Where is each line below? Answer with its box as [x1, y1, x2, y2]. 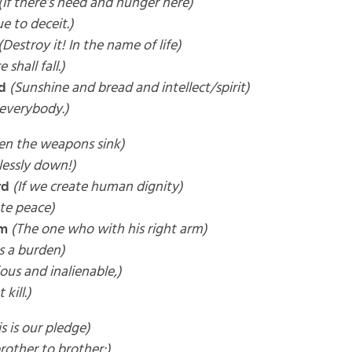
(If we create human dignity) [9, 180, 183, 194]
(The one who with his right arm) [10, 222, 207, 236]
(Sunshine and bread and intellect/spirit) [9, 81, 250, 95]
